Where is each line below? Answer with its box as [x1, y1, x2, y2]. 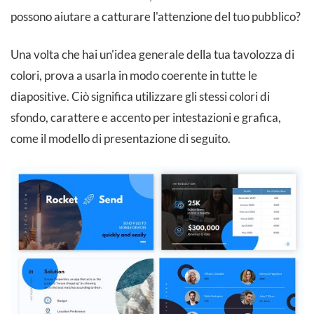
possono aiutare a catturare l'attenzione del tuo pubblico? [11, 9, 301, 25]
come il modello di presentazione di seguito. [11, 131, 231, 146]
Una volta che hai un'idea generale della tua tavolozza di [11, 47, 294, 62]
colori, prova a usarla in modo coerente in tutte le [11, 68, 257, 83]
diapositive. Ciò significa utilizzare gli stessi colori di [11, 89, 270, 104]
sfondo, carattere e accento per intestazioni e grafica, [11, 110, 281, 125]
